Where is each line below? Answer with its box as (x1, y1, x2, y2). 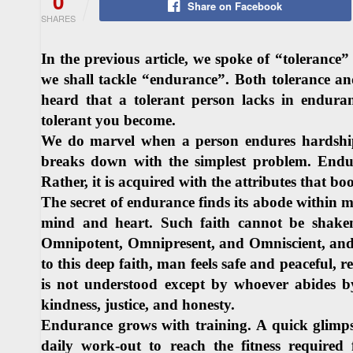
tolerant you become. (41, 111, 176, 128)
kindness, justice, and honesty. (41, 295, 235, 313)
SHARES (41, 11, 76, 24)
